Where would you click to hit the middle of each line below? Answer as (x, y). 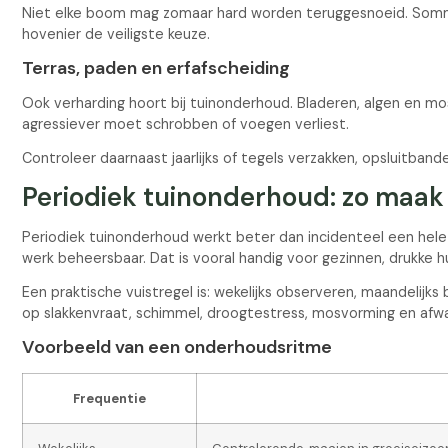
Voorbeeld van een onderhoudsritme (177, 347)
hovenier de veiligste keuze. (116, 33)
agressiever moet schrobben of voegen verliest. (186, 124)
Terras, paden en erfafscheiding (156, 67)
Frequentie (110, 398)
